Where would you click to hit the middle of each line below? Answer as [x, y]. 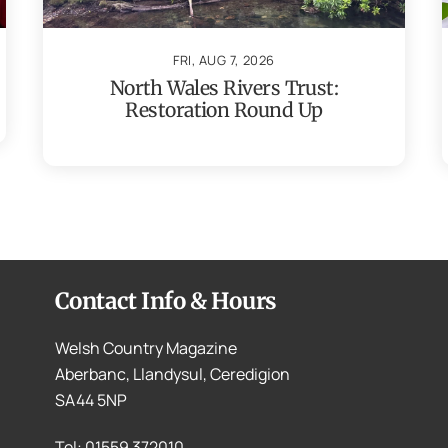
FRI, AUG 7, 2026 [224, 60]
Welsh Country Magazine [145, 348]
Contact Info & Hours [165, 301]
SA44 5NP [90, 400]
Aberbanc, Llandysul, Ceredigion [172, 374]
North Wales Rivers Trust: [224, 88]
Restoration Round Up [224, 110]
